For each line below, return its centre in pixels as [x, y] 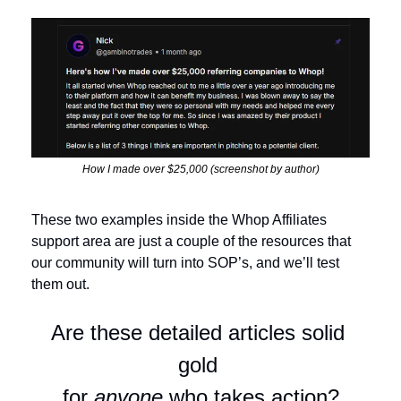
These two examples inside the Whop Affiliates [179, 220]
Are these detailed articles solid [197, 333]
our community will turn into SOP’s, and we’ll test [185, 263]
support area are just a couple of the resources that [191, 242]
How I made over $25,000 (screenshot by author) [200, 170]
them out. [60, 285]
